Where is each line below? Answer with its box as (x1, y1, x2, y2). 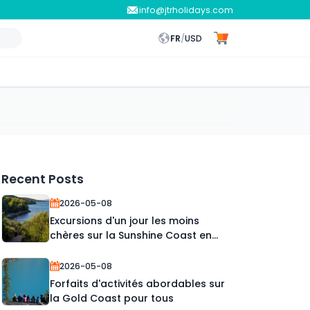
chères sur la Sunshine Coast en (49, 228, 212, 242)
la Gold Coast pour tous (49, 291, 174, 305)
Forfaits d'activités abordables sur (49, 276, 225, 291)
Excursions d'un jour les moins (49, 213, 199, 228)
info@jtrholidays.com (139, 3, 233, 16)
